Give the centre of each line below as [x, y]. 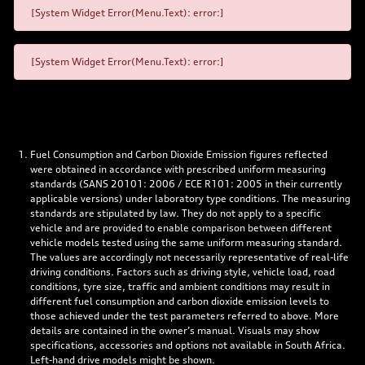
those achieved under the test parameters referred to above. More [185, 315]
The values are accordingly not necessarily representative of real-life [189, 257]
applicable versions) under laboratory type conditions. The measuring [190, 198]
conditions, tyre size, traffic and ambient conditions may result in [180, 286]
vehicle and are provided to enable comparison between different [181, 227]
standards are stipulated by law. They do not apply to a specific [176, 213]
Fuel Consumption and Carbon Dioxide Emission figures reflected [179, 154]
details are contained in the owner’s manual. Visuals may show [175, 330]
